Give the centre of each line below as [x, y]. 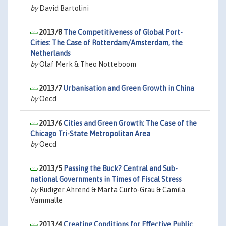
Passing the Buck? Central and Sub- [121, 168]
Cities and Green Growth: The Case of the [130, 123]
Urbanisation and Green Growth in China [129, 88]
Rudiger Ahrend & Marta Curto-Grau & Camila [111, 190]
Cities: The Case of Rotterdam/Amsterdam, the [106, 43]
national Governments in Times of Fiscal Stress [106, 179]
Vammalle [46, 200]
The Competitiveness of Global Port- [123, 32]
